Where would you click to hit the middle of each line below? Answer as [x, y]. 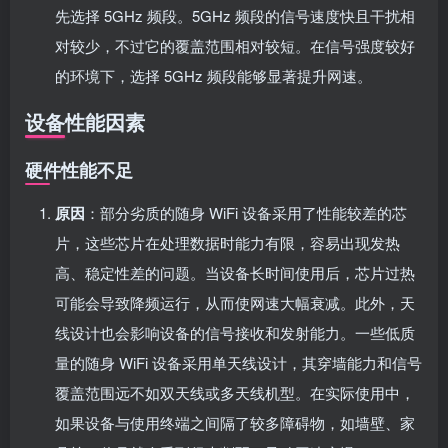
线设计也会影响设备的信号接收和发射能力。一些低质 [235, 332]
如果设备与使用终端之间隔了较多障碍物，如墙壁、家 [235, 422]
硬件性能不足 [79, 169]
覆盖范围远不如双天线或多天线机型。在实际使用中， [235, 392]
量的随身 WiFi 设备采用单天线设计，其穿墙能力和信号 [238, 362]
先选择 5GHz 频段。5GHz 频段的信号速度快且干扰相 [235, 15]
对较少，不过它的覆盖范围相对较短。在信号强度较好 [235, 45]
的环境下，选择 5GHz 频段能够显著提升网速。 [213, 75]
